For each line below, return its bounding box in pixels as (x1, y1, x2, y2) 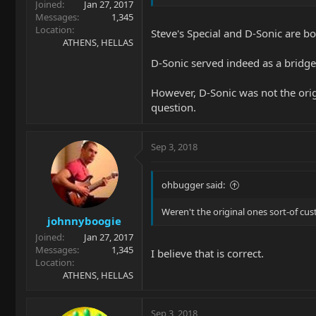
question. (151, 100, 196, 114)
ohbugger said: (162, 178, 225, 191)
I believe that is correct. (151, 245, 264, 260)
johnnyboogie (47, 213, 121, 228)
